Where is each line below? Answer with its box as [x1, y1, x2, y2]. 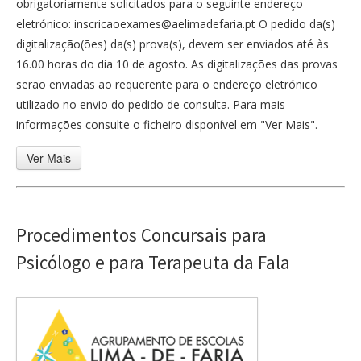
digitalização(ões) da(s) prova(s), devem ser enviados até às [16, 35, 329, 52]
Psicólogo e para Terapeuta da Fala [16, 250, 290, 274]
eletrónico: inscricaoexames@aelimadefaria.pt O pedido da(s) [16, 15, 335, 31]
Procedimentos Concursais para [16, 222, 267, 247]
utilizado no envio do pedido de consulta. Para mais [16, 96, 285, 112]
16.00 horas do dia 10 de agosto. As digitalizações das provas [16, 56, 338, 72]
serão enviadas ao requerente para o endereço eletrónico [16, 76, 317, 92]
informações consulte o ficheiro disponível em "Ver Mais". [16, 116, 317, 132]
